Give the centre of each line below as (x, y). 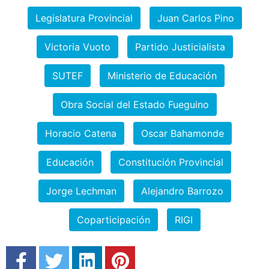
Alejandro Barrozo (182, 191)
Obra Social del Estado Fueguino (134, 104)
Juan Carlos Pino (195, 18)
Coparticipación (113, 220)
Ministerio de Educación (162, 76)
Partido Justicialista (180, 47)
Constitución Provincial (171, 162)
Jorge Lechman (81, 191)
